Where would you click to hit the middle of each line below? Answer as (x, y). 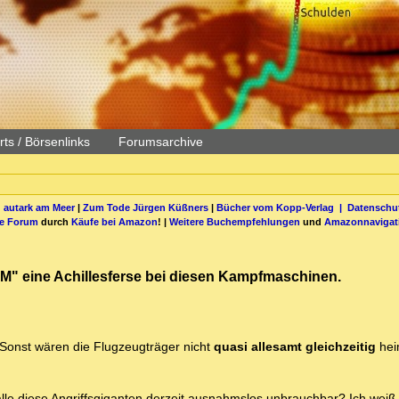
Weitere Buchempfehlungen (235, 221)
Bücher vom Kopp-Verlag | (281, 207)
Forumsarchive (161, 142)
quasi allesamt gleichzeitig (295, 347)
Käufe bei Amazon (114, 221)
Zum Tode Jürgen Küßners (145, 207)
